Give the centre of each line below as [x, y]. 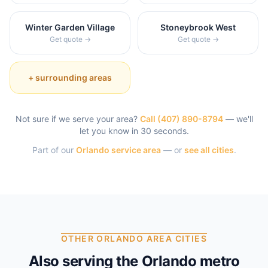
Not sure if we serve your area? [76, 119]
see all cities [209, 150]
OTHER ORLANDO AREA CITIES [134, 238]
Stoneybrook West [198, 27]
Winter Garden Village [70, 27]
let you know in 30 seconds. [134, 131]
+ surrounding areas [70, 77]
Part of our [53, 150]
